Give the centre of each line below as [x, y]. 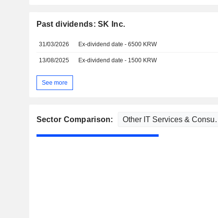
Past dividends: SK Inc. [81, 24]
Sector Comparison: [76, 120]
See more [54, 82]
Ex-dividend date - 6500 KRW [118, 44]
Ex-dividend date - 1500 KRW [118, 60]
